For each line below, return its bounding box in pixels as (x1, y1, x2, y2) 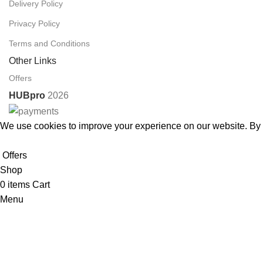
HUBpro (9, 90, 45, 101)
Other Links (9, 56, 56, 66)
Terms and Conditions (9, 39, 90, 49)
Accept (8, 137, 30, 146)
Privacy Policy (9, 19, 60, 29)
